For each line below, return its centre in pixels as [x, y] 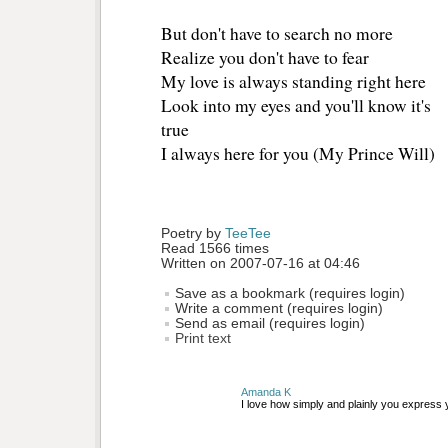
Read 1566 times [215, 249]
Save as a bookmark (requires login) [288, 294]
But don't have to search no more [277, 34]
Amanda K [266, 392]
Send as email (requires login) [268, 324]
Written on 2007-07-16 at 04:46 [260, 264]
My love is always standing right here [293, 82]
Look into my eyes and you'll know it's [296, 106]
